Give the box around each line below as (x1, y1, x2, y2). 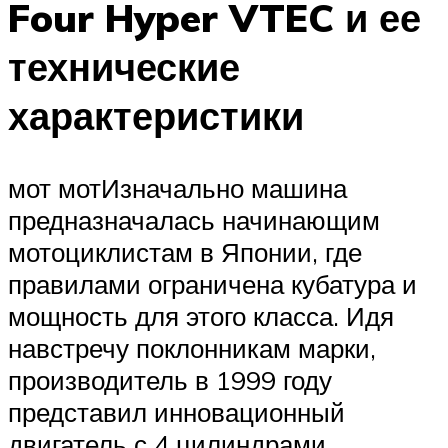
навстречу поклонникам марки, (8, 332, 376, 365)
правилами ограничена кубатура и (8, 268, 417, 301)
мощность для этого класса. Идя (8, 300, 394, 333)
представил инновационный (8, 396, 345, 429)
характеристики (8, 91, 304, 141)
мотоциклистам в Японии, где (8, 236, 362, 269)
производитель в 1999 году (8, 364, 332, 397)
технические (8, 42, 240, 92)
